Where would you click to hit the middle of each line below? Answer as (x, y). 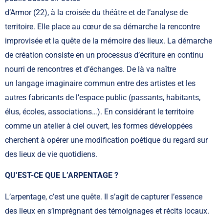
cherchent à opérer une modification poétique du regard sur (106, 140)
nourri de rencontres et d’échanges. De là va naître (90, 69)
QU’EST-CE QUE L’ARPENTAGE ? (63, 175)
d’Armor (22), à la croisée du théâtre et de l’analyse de (96, 12)
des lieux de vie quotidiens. (51, 154)
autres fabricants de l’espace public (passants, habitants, (103, 97)
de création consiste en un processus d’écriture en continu (104, 55)
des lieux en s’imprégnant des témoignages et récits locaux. (107, 211)
